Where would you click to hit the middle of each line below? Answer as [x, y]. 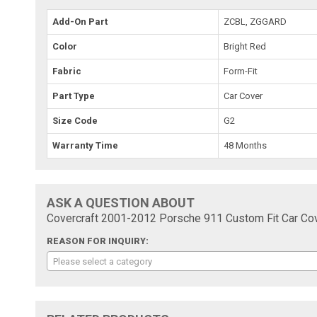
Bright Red [245, 46]
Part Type [74, 96]
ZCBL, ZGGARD [255, 21]
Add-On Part [80, 21]
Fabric [67, 71]
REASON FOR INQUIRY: [98, 241]
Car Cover [243, 96]
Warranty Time [86, 145]
